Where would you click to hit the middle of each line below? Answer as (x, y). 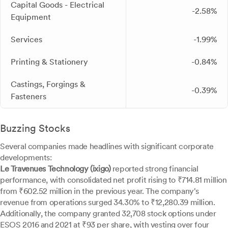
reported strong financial (154, 169)
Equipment (31, 17)
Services (26, 39)
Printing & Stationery (49, 62)
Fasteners (28, 96)
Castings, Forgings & (48, 84)
